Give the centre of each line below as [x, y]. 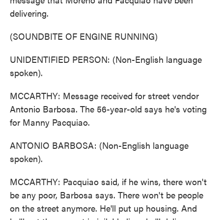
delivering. [29, 13]
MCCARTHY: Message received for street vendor [104, 96]
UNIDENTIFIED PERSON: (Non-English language [106, 59]
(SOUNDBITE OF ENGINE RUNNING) [84, 36]
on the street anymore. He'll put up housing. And [103, 208]
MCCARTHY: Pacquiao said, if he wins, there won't [108, 181]
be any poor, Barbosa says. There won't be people [107, 195]
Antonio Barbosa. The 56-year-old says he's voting [108, 109]
